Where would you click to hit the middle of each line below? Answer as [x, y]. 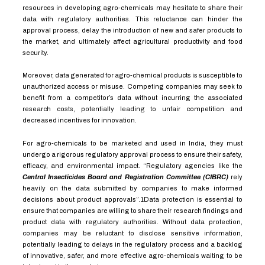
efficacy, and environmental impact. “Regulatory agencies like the [132, 165]
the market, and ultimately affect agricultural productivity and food [132, 41]
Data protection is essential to [193, 199]
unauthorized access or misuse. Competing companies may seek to [132, 87]
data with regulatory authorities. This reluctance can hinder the [132, 19]
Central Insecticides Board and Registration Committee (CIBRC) [127, 177]
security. [36, 53]
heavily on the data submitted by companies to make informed [132, 188]
